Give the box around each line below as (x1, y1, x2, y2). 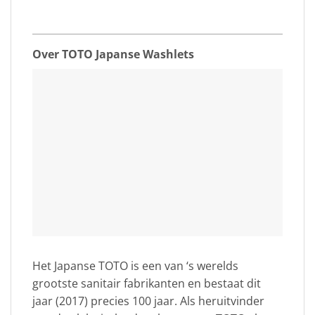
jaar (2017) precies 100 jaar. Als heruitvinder (32, 292, 264, 309)
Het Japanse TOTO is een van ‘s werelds (32, 257, 238, 274)
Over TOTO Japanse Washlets (32, 46, 194, 63)
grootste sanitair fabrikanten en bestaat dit (32, 275, 261, 291)
